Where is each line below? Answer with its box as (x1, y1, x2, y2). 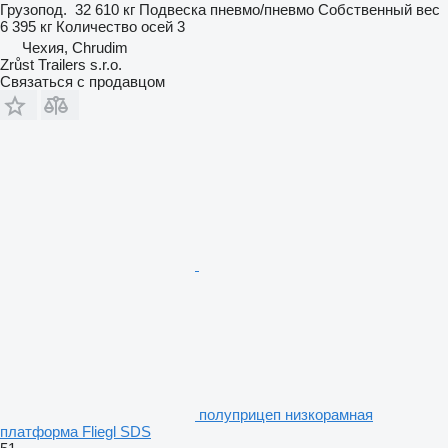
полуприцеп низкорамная (199, 405, 373, 423)
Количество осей (56, 17, 173, 35)
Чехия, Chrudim (22, 38, 128, 56)
